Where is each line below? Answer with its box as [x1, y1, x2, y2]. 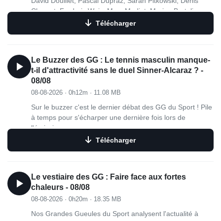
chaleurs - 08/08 [31, 183, 90, 191]
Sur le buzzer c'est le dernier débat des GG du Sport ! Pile [31, 103, 212, 111]
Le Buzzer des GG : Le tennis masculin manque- [31, 56, 210, 64]
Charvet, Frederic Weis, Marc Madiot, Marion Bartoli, [31, 7, 195, 15]
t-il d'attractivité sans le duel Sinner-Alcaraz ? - [31, 66, 203, 74]
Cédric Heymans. [31, 28, 85, 36]
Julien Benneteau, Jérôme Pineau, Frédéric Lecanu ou [31, 17, 202, 25]
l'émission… [31, 124, 69, 132]
